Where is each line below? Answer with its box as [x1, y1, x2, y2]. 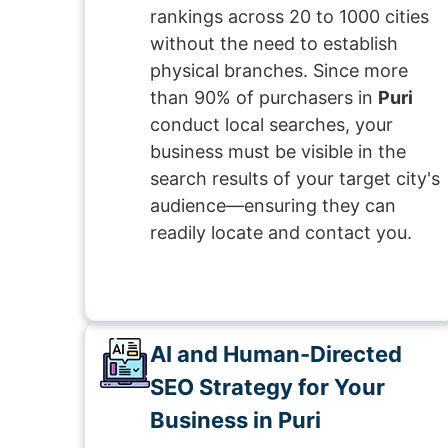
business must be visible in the [150, 141, 406, 162]
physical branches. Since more [150, 60, 408, 81]
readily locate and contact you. [150, 222, 412, 243]
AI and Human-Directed [150, 341, 402, 367]
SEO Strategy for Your [150, 374, 385, 400]
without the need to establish [150, 33, 398, 54]
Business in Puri [150, 407, 321, 433]
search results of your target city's [150, 168, 440, 189]
